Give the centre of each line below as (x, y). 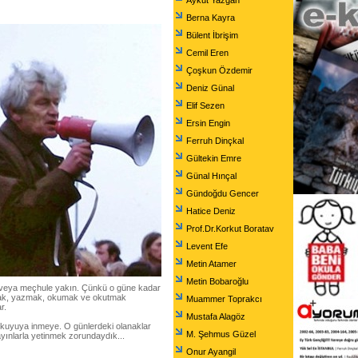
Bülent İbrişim (212, 35)
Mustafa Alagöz (216, 316)
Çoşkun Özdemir (219, 70)
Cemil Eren (207, 53)
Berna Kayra (211, 18)
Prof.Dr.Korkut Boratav (230, 229)
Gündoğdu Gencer (223, 193)
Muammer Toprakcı (224, 299)
